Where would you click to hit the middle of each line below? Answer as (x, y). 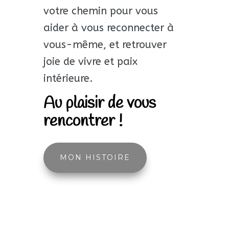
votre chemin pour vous (100, 11)
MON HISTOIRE (95, 157)
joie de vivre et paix (90, 61)
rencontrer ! (83, 121)
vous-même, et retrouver (105, 44)
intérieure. (68, 78)
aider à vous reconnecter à (108, 28)
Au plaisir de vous (99, 103)
